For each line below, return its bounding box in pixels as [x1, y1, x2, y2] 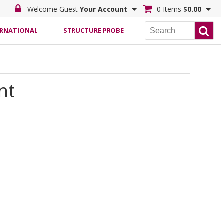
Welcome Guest [27, 4, 78, 14]
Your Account [80, 4, 127, 14]
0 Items [157, 4, 181, 14]
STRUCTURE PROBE [63, 26, 124, 35]
